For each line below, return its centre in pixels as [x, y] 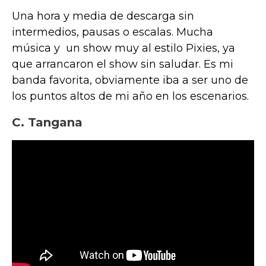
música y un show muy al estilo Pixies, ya [123, 48]
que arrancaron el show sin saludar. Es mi [123, 64]
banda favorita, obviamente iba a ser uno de [130, 80]
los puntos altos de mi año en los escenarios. [130, 96]
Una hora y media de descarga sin [103, 16]
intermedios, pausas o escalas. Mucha [113, 32]
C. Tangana [47, 123]
